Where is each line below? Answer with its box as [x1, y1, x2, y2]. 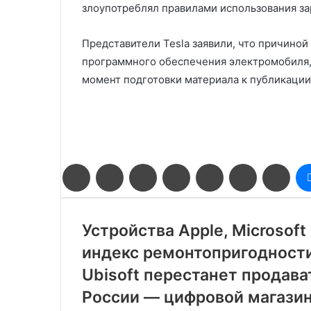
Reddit [223, 165, 251, 176]
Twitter [123, 165, 153, 176]
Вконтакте [256, 165, 302, 176]
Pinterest [190, 165, 229, 176]
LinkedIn [156, 165, 192, 176]
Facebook [90, 165, 132, 176]
